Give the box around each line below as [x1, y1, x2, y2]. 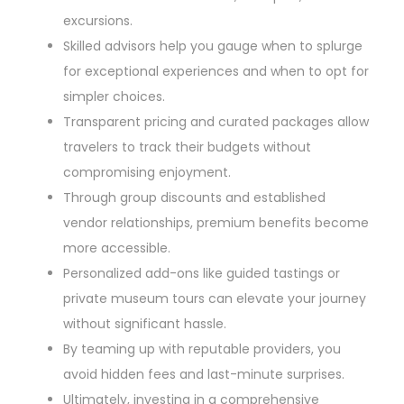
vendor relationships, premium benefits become [63, 214, 369, 233]
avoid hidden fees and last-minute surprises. [63, 365, 344, 384]
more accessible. [63, 239, 170, 258]
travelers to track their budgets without [63, 138, 311, 157]
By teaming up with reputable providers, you [63, 340, 341, 359]
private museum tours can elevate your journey [63, 289, 366, 308]
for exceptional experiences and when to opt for [63, 62, 369, 81]
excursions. [63, 12, 133, 31]
